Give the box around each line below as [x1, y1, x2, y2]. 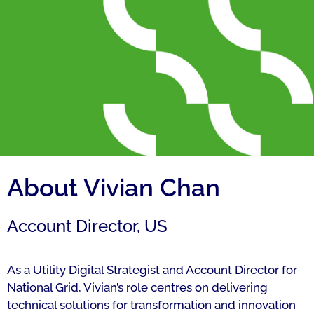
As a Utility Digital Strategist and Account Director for [7, 263, 297, 277]
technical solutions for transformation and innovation [7, 298, 296, 312]
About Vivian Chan [7, 173, 220, 202]
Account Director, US [7, 216, 168, 236]
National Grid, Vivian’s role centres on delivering [7, 280, 268, 294]
